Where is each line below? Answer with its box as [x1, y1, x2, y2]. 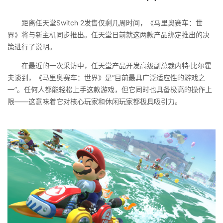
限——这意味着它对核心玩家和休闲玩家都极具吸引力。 [7, 97, 182, 106]
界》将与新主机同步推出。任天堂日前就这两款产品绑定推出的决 [7, 30, 210, 39]
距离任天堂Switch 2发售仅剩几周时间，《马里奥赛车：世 [21, 18, 203, 27]
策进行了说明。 [7, 42, 56, 51]
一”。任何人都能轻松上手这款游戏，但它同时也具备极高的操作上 [7, 85, 212, 94]
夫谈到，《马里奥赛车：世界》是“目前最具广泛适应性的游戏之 [7, 73, 205, 82]
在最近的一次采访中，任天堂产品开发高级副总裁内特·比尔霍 [21, 61, 212, 70]
